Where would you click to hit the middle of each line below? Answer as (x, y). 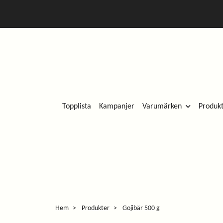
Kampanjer (117, 106)
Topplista (77, 106)
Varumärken (162, 106)
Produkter (96, 208)
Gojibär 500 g (140, 208)
